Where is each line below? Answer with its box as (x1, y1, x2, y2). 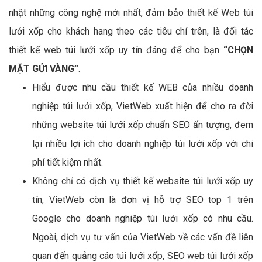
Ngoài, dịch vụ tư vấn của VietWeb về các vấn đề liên (32, 232, 253, 243)
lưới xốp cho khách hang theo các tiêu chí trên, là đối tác (9, 26, 253, 37)
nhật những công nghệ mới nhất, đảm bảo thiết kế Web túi (9, 7, 253, 19)
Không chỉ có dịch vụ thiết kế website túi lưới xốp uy (32, 175, 253, 187)
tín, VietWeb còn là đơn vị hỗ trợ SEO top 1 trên (32, 194, 253, 206)
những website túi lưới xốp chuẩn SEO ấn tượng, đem (32, 119, 253, 131)
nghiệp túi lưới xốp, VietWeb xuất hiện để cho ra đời (32, 101, 253, 112)
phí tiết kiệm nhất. (32, 157, 105, 168)
